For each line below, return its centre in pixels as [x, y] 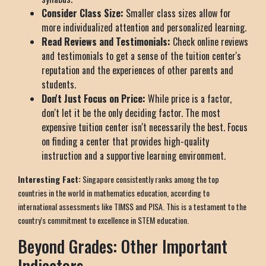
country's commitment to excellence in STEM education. [103, 220]
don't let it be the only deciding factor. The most [131, 113]
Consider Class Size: [83, 13]
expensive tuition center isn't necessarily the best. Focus [145, 127]
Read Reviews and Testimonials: [106, 41]
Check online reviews [209, 41]
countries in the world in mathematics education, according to [114, 192]
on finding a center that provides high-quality [125, 141]
